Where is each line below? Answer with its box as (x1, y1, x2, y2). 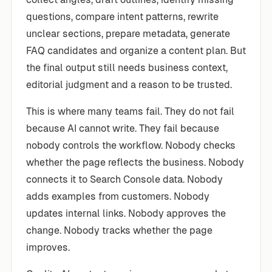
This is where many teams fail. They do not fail (26, 105, 234, 117)
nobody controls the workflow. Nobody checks (26, 139, 236, 151)
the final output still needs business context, (26, 61, 228, 73)
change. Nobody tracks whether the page (26, 224, 212, 236)
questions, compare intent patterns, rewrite (26, 10, 219, 22)
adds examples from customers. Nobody (26, 190, 209, 202)
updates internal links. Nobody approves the (26, 207, 226, 219)
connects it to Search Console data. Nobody (26, 173, 223, 185)
